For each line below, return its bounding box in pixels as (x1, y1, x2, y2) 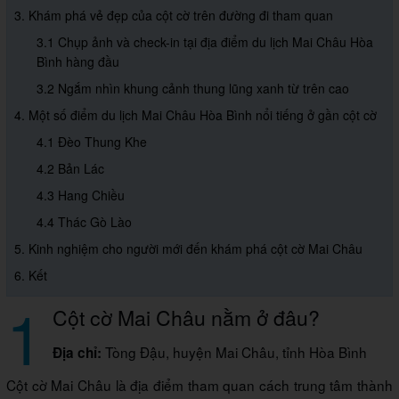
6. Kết (14, 265, 47, 284)
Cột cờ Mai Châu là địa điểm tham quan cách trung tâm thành (6, 374, 393, 395)
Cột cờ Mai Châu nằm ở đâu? (53, 301, 325, 332)
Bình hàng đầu (37, 52, 119, 70)
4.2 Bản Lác (37, 159, 104, 177)
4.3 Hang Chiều (37, 185, 125, 204)
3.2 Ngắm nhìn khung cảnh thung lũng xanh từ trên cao (37, 78, 349, 97)
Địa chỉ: (53, 342, 105, 362)
